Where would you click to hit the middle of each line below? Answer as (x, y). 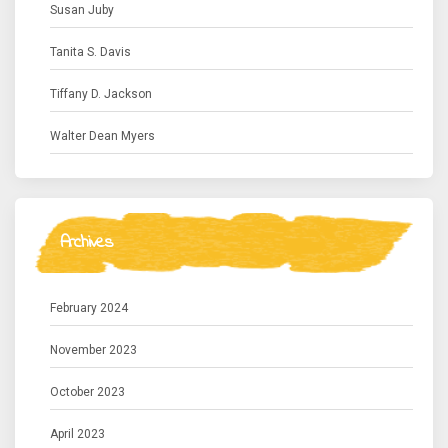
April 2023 (77, 434)
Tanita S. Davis (90, 52)
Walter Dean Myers (102, 136)
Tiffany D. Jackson (101, 94)
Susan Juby (82, 10)
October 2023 (87, 392)
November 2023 (93, 350)
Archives (86, 243)
